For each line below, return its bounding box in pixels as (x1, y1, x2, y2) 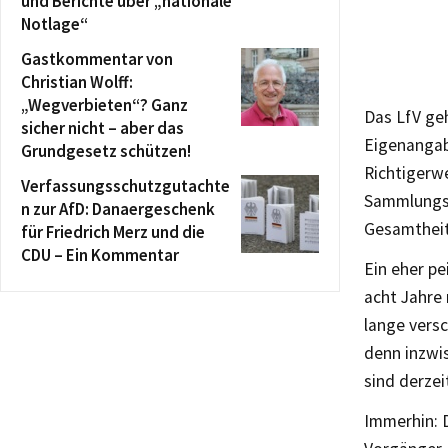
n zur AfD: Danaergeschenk (21, 198, 215, 220)
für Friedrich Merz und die (21, 221, 205, 243)
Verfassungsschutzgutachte (21, 175, 230, 197)
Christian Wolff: (21, 71, 133, 93)
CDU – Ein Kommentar (21, 244, 179, 266)
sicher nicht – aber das (21, 117, 184, 139)
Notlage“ (21, 13, 88, 35)
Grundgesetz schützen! (21, 140, 191, 162)
